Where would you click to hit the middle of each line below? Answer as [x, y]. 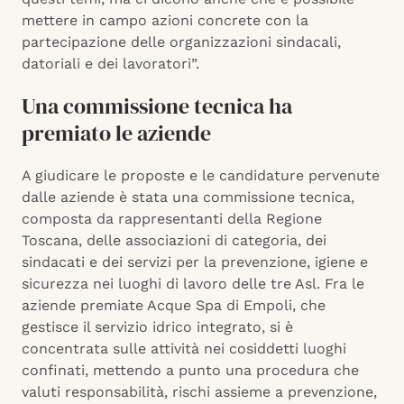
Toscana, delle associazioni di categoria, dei [174, 241]
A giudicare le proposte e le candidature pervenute [201, 176]
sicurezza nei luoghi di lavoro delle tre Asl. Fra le [193, 284]
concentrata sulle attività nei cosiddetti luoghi [184, 349]
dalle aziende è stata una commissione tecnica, [188, 197]
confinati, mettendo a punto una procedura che [190, 371]
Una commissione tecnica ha [157, 106]
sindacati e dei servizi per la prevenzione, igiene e [195, 262]
